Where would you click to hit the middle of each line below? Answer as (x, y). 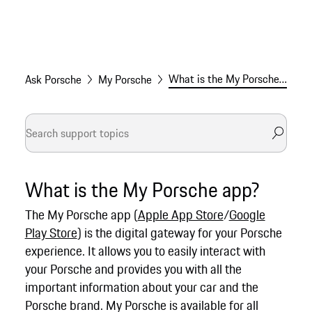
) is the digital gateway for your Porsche (179, 233)
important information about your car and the (141, 287)
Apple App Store (180, 215)
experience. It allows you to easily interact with (145, 251)
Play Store (51, 233)
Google (247, 215)
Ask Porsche (53, 80)
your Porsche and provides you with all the (133, 269)
